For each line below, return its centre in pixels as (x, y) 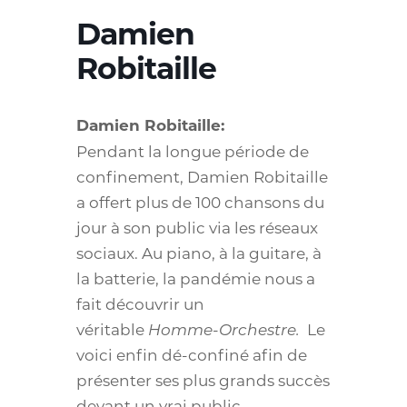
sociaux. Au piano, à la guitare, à (199, 253)
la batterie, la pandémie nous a (196, 278)
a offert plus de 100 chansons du (200, 202)
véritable (112, 329)
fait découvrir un (140, 304)
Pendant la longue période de (193, 151)
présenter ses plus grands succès (203, 380)
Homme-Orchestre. (228, 329)
